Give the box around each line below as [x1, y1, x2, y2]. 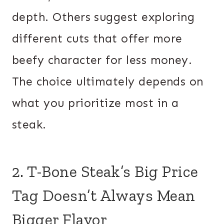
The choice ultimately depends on [12, 74, 203, 88]
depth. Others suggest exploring [12, 9, 195, 24]
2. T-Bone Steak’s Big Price [12, 161, 198, 181]
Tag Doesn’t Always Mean [12, 185, 195, 205]
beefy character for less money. [12, 52, 192, 67]
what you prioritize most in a [12, 95, 179, 110]
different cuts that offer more [12, 31, 182, 45]
